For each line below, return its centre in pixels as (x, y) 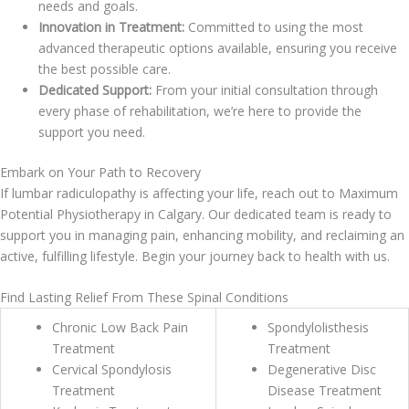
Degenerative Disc (322, 370)
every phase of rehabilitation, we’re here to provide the (200, 110)
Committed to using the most (274, 26)
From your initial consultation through (265, 89)
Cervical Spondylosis (112, 370)
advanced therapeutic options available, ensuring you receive (218, 47)
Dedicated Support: (95, 89)
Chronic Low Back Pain (120, 328)
